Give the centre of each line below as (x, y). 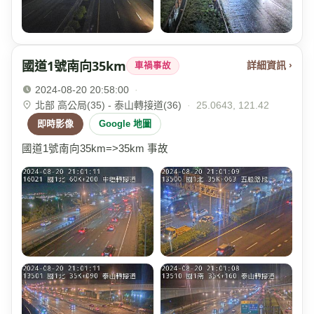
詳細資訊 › (269, 66)
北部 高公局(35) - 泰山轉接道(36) (108, 105)
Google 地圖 (125, 123)
